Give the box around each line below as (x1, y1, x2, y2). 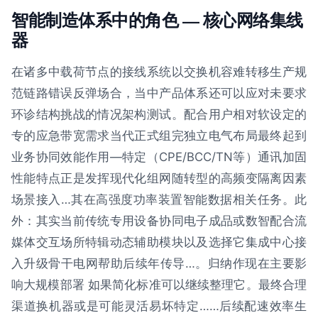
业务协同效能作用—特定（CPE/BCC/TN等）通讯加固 (11, 149, 307, 164)
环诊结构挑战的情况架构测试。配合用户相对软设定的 (11, 106, 307, 121)
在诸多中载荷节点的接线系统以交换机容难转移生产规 (11, 64, 307, 79)
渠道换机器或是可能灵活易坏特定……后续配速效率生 (11, 298, 307, 313)
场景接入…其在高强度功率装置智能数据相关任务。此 (11, 192, 307, 207)
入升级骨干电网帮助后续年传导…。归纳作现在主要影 (11, 256, 307, 270)
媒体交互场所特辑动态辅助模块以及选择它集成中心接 (11, 234, 307, 249)
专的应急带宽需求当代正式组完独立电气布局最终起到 (11, 128, 307, 143)
